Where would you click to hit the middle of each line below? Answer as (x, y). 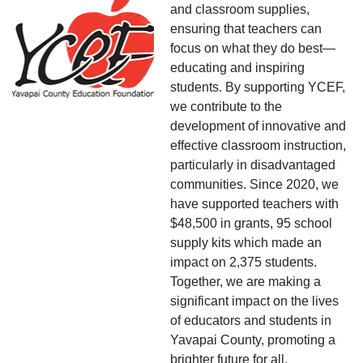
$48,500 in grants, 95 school (251, 223)
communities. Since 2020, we (254, 184)
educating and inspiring (237, 67)
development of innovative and (258, 126)
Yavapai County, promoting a (253, 340)
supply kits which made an (246, 242)
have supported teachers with (254, 203)
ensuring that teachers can (246, 28)
